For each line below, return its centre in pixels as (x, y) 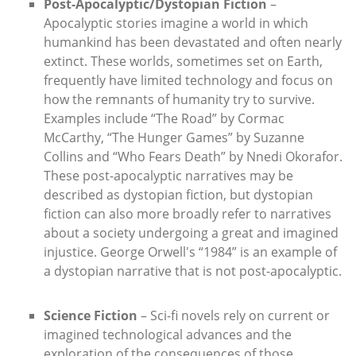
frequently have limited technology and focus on (188, 81)
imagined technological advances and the (168, 335)
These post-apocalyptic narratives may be (168, 176)
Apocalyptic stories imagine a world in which (176, 23)
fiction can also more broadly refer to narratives (188, 214)
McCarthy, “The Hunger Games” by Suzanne (174, 138)
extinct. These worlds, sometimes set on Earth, (183, 62)
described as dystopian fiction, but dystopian (178, 195)
